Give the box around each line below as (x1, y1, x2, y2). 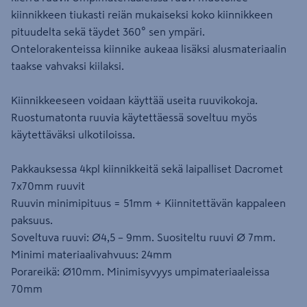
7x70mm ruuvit (11, 180, 85, 191)
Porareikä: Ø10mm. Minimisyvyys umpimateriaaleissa (11, 266, 269, 277)
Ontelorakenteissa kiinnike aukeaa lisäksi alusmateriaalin (11, 43, 286, 54)
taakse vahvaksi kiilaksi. (11, 60, 124, 71)
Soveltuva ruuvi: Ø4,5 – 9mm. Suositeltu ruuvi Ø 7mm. (11, 232, 275, 243)
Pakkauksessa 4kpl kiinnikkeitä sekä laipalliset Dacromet (11, 163, 283, 174)
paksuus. (11, 214, 53, 225)
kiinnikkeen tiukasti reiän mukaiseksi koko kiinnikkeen (11, 9, 273, 20)
